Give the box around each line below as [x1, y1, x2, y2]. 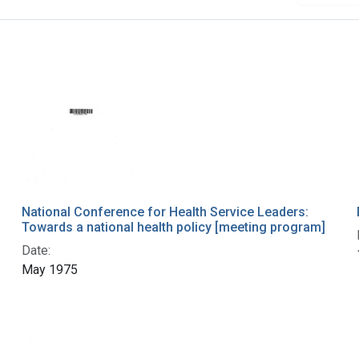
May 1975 [21, 262, 78, 278]
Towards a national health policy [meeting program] [21, 220, 325, 236]
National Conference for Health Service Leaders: [21, 204, 309, 220]
